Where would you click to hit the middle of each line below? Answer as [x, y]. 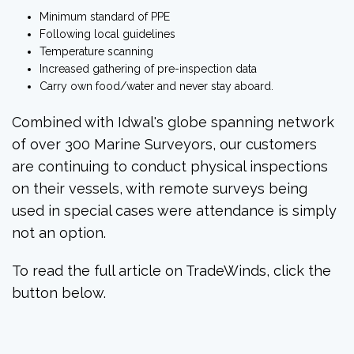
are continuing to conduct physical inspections [170, 167]
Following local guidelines [108, 34]
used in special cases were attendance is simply [174, 211]
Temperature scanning [97, 52]
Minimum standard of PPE [105, 17]
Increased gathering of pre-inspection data [149, 69]
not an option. [59, 233]
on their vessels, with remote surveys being [160, 189]
